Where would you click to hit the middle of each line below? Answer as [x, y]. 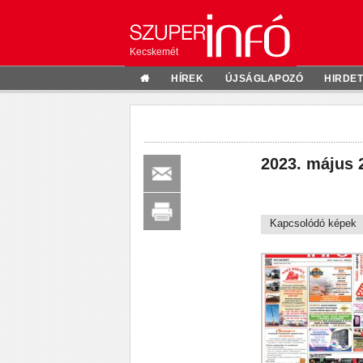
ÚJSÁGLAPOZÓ [264, 78]
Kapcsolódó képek [314, 223]
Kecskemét [154, 52]
